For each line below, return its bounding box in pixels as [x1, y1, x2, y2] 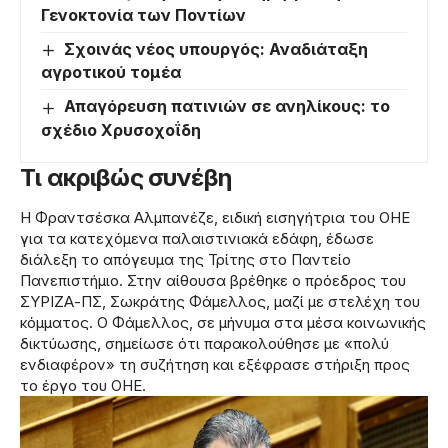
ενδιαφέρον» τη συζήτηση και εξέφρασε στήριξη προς [20, 354, 410, 374]
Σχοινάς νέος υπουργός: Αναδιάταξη [64, 39, 369, 60]
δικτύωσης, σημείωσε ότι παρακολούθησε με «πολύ [20, 333, 389, 353]
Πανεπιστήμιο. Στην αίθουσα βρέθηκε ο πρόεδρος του [20, 270, 406, 290]
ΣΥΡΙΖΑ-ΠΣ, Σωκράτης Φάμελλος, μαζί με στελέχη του [20, 291, 420, 311]
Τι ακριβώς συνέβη [20, 162, 232, 192]
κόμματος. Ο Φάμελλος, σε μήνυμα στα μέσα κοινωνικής [20, 312, 426, 332]
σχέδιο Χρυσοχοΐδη [41, 119, 201, 140]
